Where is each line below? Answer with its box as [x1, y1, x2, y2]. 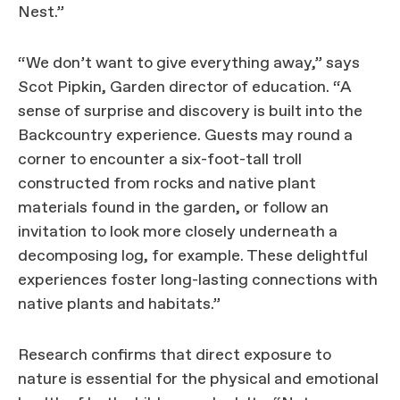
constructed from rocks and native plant [18, 173, 316, 195]
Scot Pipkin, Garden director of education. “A [18, 77, 352, 98]
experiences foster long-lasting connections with [18, 270, 378, 291]
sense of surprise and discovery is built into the [18, 101, 362, 122]
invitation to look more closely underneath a [18, 221, 337, 243]
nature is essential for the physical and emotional [18, 369, 379, 390]
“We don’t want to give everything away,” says [18, 53, 360, 74]
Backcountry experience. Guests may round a [18, 125, 353, 146]
